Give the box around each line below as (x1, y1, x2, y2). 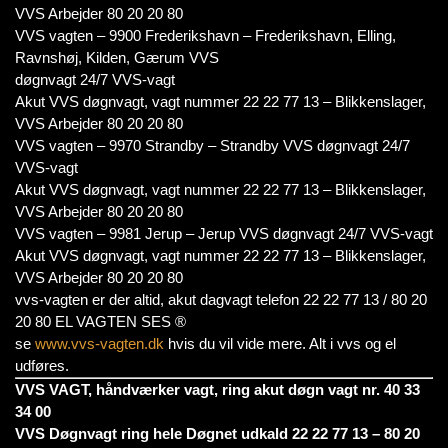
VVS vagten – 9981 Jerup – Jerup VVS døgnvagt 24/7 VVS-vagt (15, 225, 433, 242)
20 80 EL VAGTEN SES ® (15, 313, 186, 330)
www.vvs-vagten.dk (35, 335, 164, 352)
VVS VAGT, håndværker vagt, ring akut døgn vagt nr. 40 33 (15, 381, 420, 398)
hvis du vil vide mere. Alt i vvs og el (164, 335, 396, 352)
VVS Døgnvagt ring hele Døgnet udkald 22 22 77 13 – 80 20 (15, 425, 420, 442)
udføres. (15, 357, 69, 374)
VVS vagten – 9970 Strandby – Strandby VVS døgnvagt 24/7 (15, 137, 410, 154)
